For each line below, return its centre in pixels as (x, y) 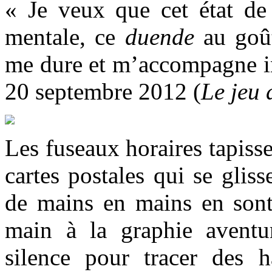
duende (159, 36)
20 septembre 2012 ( (103, 91)
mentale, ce (65, 36)
